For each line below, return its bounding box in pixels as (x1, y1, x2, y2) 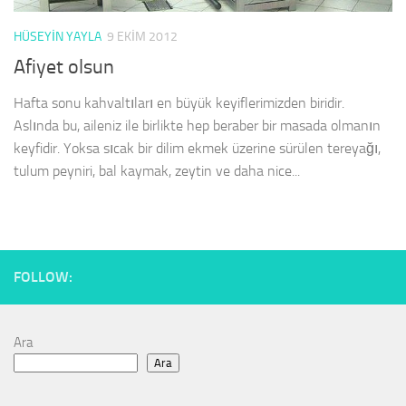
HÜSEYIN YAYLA (14, 29, 101, 45)
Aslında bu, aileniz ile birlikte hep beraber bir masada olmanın (14, 116, 381, 134)
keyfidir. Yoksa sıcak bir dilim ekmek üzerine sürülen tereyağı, (14, 139, 381, 157)
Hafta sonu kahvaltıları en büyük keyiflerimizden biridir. (14, 93, 344, 111)
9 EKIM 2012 (107, 29, 178, 45)
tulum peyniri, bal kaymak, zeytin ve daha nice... (14, 161, 300, 179)
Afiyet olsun (14, 54, 114, 79)
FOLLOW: (14, 267, 72, 285)
